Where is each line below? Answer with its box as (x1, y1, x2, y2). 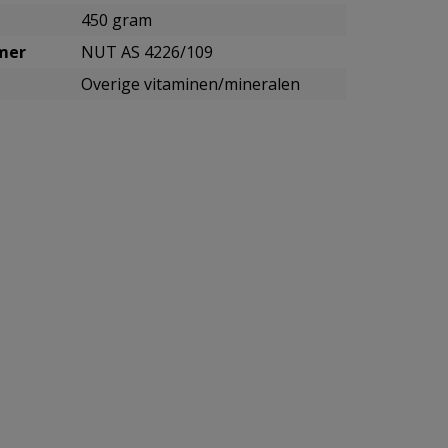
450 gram (81, 9, 152, 31)
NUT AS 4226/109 (81, 41, 213, 63)
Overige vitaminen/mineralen (81, 73, 300, 95)
